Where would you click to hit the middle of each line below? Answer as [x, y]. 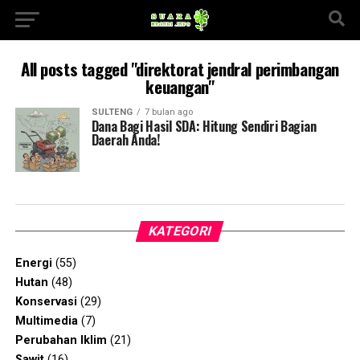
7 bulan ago [168, 112]
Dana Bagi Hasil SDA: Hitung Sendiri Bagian [204, 126]
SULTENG [112, 112]
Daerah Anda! [125, 140]
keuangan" [180, 86]
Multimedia [46, 321]
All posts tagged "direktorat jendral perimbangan [180, 69]
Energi [33, 263]
